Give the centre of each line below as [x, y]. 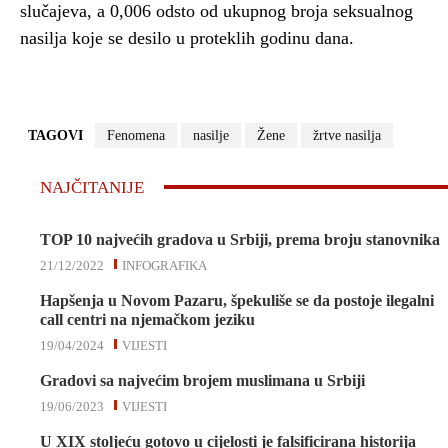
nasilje [211, 135]
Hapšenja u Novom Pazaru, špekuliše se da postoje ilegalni [237, 300]
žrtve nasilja [347, 135]
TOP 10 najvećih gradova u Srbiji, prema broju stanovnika [240, 239]
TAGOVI [55, 135]
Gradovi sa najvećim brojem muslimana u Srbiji [202, 380]
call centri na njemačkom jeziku [147, 319]
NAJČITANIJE [92, 187]
